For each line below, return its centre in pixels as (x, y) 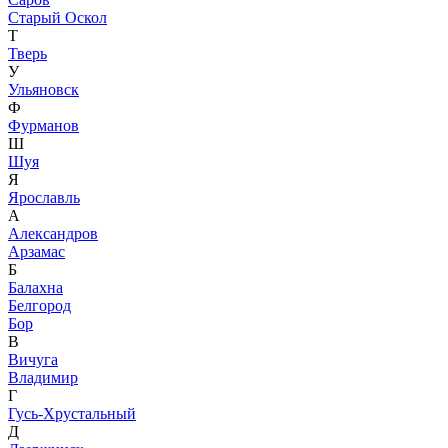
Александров (53, 233)
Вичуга (33, 359)
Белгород (39, 305)
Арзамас (36, 251)
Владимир (43, 377)
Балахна (35, 287)
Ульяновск (43, 89)
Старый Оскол (57, 17)
